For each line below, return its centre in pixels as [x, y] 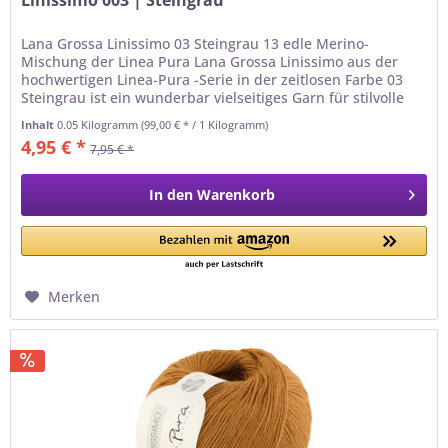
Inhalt [39, 125]
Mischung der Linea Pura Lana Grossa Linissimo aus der [210, 62]
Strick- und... [64, 116]
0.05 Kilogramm [99, 125]
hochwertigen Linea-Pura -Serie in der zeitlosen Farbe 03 [212, 80]
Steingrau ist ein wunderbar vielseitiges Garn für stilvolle [213, 98]
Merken [74, 297]
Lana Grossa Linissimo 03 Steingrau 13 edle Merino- [195, 44]
